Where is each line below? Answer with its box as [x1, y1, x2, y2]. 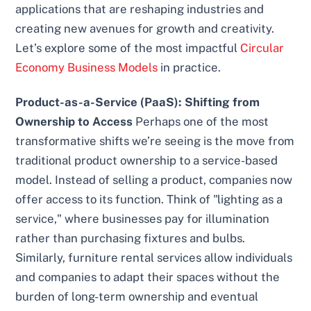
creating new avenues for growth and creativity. [15, 22, 275, 36]
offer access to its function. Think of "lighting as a [15, 192, 283, 207]
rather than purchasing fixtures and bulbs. [15, 231, 246, 246]
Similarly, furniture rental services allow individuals [15, 251, 293, 265]
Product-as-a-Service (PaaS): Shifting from [15, 95, 260, 110]
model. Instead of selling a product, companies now [15, 173, 293, 187]
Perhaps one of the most [133, 115, 269, 129]
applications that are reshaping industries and [15, 2, 264, 17]
